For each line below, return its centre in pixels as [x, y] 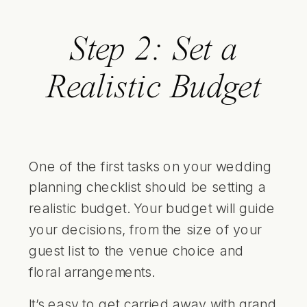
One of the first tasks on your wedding [150, 165]
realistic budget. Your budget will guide [152, 208]
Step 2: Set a [153, 51]
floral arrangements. [92, 271]
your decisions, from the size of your [146, 229]
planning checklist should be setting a [147, 187]
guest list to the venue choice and [136, 250]
